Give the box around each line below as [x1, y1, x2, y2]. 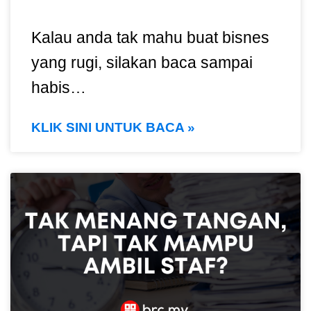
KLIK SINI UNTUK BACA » [31, 119, 195, 135]
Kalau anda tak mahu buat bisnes [31, 28, 269, 47]
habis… [31, 78, 86, 96]
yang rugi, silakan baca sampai [31, 53, 253, 72]
